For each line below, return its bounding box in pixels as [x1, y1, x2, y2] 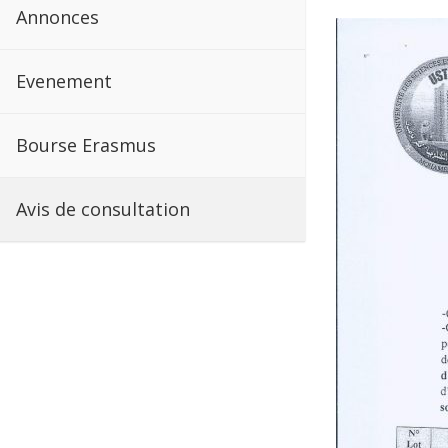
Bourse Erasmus [16, 133, 156, 157]
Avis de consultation [16, 197, 190, 221]
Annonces [16, 5, 99, 29]
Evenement [16, 69, 112, 93]
